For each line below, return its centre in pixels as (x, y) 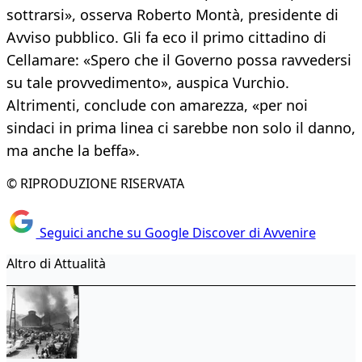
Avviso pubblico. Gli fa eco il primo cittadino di (166, 38)
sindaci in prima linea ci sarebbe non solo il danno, (181, 128)
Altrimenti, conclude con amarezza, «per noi (157, 105)
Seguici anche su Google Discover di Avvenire (176, 232)
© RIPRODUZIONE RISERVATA (95, 184)
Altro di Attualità (56, 263)
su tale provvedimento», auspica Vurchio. (148, 83)
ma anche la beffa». (73, 151)
